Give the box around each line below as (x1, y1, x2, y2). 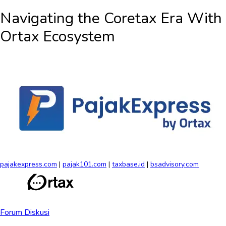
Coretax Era (104, 8, 183, 29)
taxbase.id (112, 159, 145, 169)
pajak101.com (63, 159, 106, 169)
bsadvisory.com (150, 159, 199, 169)
